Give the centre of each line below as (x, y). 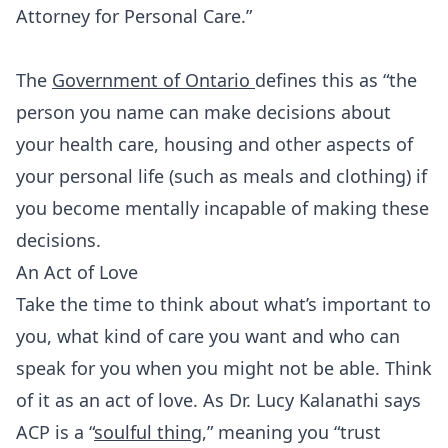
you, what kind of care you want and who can (208, 336)
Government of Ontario (151, 80)
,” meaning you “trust (291, 432)
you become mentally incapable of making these (222, 208)
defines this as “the (336, 80)
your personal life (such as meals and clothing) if (221, 176)
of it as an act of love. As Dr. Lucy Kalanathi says (218, 400)
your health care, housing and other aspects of (214, 144)
